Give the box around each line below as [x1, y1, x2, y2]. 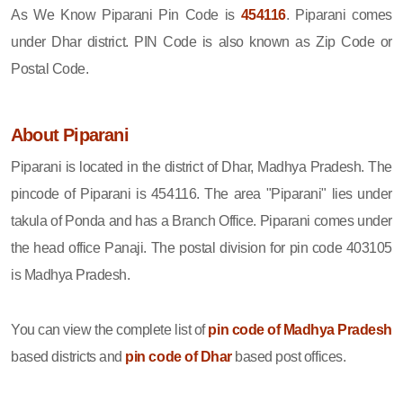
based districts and [11, 348, 126, 364]
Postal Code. [11, 60, 89, 76]
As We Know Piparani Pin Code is [11, 6, 241, 22]
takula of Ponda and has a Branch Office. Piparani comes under [11, 212, 392, 228]
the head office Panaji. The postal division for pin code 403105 [11, 239, 392, 255]
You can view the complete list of [11, 321, 209, 337]
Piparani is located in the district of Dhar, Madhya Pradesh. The [11, 158, 392, 175]
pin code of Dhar [125, 348, 232, 364]
